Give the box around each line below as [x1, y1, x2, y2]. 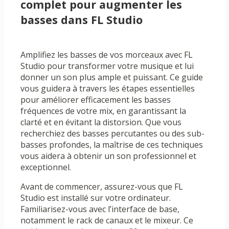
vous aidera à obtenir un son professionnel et [20, 150, 196, 162]
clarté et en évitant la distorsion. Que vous [20, 117, 181, 128]
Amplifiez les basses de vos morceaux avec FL [20, 49, 193, 61]
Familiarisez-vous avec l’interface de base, [20, 203, 179, 215]
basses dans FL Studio [20, 12, 143, 28]
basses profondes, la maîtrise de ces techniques [20, 139, 203, 151]
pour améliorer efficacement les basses [20, 94, 171, 106]
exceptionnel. [20, 162, 71, 173]
